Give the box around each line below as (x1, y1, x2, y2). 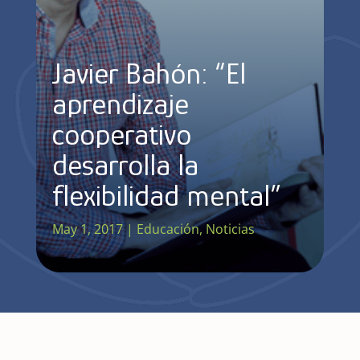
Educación (136, 219, 199, 238)
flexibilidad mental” (51, 178, 281, 212)
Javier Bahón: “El (51, 55, 246, 90)
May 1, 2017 (51, 219, 123, 238)
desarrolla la (51, 147, 198, 182)
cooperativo (51, 117, 191, 151)
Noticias (205, 219, 255, 238)
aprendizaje (51, 86, 189, 121)
